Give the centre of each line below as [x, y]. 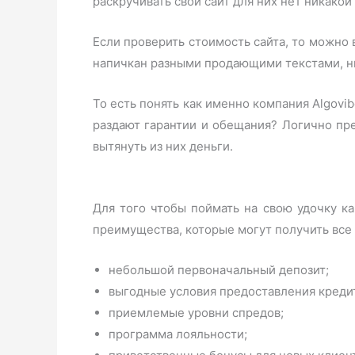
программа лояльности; [178, 334]
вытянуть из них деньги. [163, 146]
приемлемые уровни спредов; [196, 312]
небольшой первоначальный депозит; [219, 269]
